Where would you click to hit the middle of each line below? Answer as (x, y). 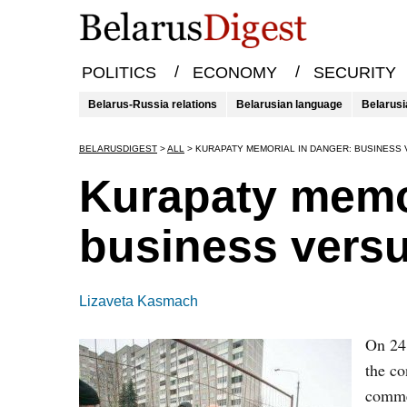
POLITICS (119, 73)
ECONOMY (234, 73)
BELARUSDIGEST (118, 149)
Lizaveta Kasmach (139, 301)
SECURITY (354, 73)
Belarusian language (289, 104)
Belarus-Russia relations (153, 104)
